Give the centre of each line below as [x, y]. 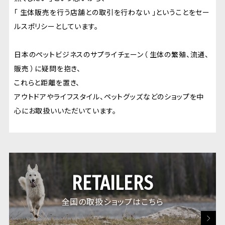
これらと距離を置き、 [47, 82]
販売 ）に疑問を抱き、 [47, 68]
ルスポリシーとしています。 [56, 26]
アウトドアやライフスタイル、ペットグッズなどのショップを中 [109, 96]
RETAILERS [113, 183]
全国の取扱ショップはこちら [113, 201]
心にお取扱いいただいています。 [65, 110]
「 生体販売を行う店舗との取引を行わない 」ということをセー [112, 12]
